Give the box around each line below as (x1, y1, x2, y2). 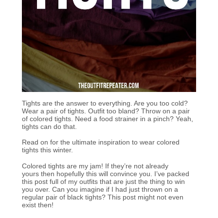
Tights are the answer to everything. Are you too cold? (21, 100, 188, 108)
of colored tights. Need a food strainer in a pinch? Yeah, (21, 115, 193, 123)
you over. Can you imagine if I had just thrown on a (21, 185, 178, 193)
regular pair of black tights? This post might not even (21, 193, 183, 201)
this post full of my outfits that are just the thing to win (21, 178, 185, 185)
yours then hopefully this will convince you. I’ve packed (21, 170, 189, 178)
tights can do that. (21, 123, 77, 131)
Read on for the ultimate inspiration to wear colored (21, 139, 180, 146)
